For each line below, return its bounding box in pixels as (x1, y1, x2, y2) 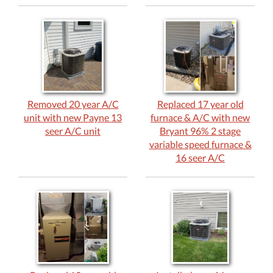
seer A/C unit (45, 124, 101, 136)
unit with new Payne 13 (24, 111, 122, 123)
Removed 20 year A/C (27, 97, 119, 110)
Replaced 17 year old (157, 97, 244, 110)
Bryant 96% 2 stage (160, 124, 241, 136)
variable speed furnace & (149, 138, 252, 150)
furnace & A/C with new (151, 111, 250, 123)
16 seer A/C (175, 151, 225, 163)
